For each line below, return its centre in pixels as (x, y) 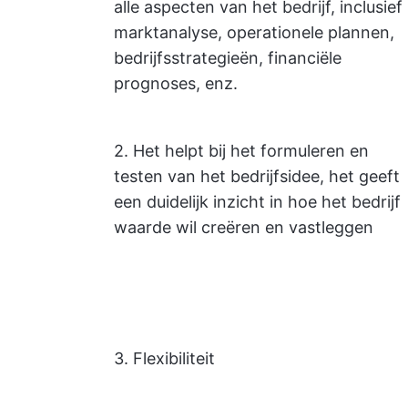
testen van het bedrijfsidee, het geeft (257, 176)
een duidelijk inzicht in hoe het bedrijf (257, 202)
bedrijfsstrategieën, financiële (228, 58)
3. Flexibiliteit (164, 358)
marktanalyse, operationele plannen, (254, 32)
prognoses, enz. (176, 83)
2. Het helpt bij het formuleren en (241, 151)
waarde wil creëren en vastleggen (244, 227)
